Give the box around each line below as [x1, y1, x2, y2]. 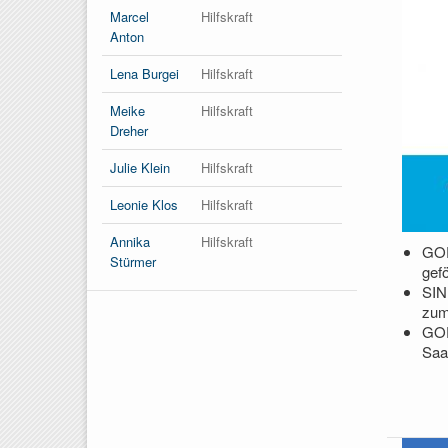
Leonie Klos [110, 194, 178, 214]
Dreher [110, 120, 148, 140]
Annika [110, 231, 150, 251]
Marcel [110, 6, 149, 26]
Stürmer [110, 251, 156, 271]
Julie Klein [110, 157, 170, 177]
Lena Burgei [110, 63, 179, 83]
